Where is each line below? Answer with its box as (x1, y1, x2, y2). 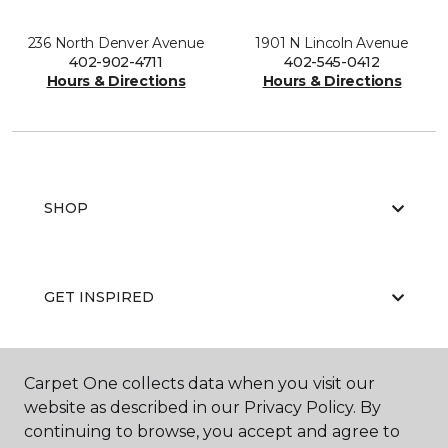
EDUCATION (44, 377, 136, 396)
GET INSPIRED (44, 288, 154, 307)
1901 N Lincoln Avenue (255, 34, 409, 53)
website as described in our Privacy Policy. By (24, 398, 381, 417)
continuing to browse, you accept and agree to (24, 422, 400, 441)
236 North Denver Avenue (27, 34, 205, 53)
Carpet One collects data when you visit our (24, 374, 375, 393)
